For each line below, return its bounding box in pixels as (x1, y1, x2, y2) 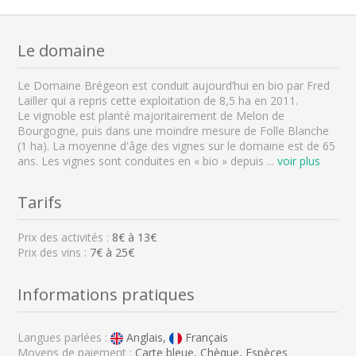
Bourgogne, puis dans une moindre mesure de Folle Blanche (17, 122, 330, 138)
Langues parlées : (17, 329, 111, 345)
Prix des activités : (17, 230, 113, 246)
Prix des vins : (17, 245, 91, 261)
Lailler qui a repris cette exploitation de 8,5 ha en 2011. (17, 92, 299, 108)
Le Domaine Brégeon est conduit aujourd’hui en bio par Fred (17, 77, 331, 93)
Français (182, 329, 229, 345)
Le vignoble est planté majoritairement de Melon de (17, 107, 285, 123)
